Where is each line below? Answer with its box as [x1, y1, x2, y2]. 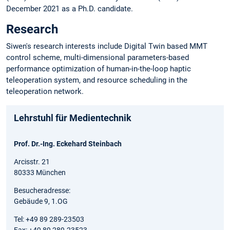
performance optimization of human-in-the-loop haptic [6, 64, 191, 74]
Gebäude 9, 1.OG [14, 197, 68, 205]
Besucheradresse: [14, 186, 70, 195]
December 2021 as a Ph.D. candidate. [6, 4, 133, 14]
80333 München [14, 168, 66, 177]
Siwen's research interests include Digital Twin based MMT [6, 42, 207, 51]
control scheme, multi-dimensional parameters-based [6, 53, 189, 63]
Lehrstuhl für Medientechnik [14, 112, 131, 123]
